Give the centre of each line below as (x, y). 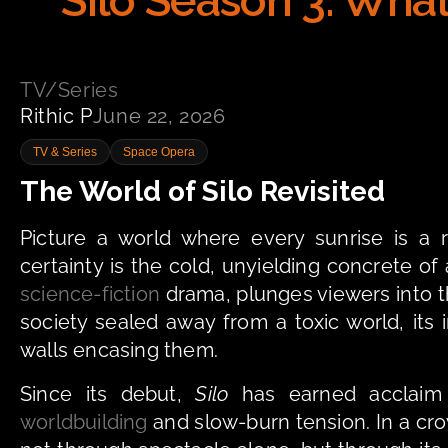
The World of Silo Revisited (202, 191)
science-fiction (90, 293)
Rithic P (56, 115)
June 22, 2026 (159, 115)
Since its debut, (108, 393)
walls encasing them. (119, 349)
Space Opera (159, 151)
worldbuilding (84, 421)
